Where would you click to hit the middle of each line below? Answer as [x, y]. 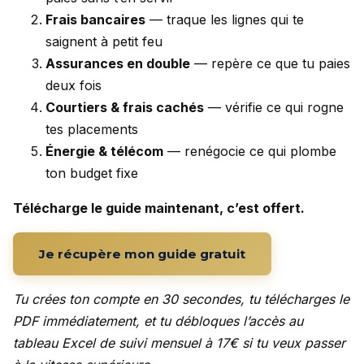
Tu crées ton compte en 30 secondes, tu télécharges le [181, 299]
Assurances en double [118, 64]
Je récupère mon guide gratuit [142, 254]
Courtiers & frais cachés [125, 108]
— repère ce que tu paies [270, 64]
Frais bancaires [95, 20]
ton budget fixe [92, 173]
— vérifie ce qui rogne [274, 108]
